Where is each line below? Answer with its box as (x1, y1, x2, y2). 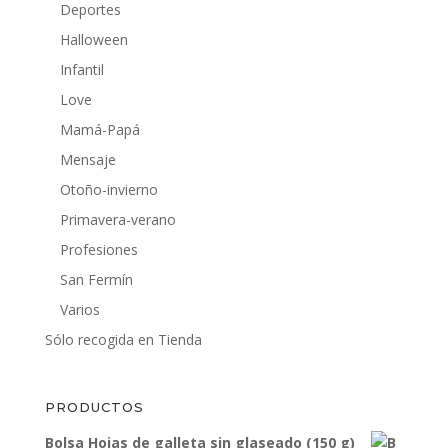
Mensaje (59, 149, 116, 169)
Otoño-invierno (59, 179, 158, 199)
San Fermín (59, 269, 133, 289)
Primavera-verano (59, 209, 176, 229)
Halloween (59, 29, 128, 49)
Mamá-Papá (59, 119, 140, 139)
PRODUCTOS (44, 399, 144, 416)
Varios (59, 299, 100, 319)
